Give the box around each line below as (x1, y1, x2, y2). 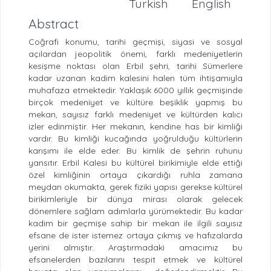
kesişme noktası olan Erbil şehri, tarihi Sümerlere (28, 60, 243, 72)
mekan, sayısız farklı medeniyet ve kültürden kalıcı (28, 109, 243, 120)
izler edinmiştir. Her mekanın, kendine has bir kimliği (28, 121, 243, 132)
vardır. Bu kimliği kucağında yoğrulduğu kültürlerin (28, 133, 243, 145)
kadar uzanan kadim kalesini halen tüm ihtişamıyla (28, 73, 243, 84)
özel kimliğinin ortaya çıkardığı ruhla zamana (28, 169, 243, 181)
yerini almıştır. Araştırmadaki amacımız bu (28, 242, 243, 253)
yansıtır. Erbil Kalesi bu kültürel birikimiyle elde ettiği (28, 157, 243, 169)
